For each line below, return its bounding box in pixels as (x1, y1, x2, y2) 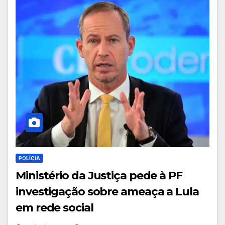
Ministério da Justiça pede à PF (16, 169, 182, 183)
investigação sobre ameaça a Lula (16, 185, 199, 199)
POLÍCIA (19, 155, 40, 162)
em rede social (16, 201, 93, 215)
